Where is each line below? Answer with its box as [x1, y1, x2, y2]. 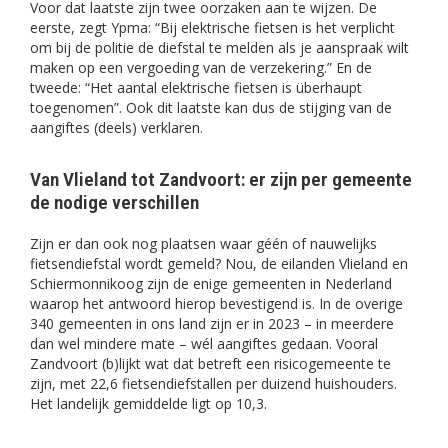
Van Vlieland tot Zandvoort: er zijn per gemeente [30, 168, 412, 192]
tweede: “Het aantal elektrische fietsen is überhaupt [30, 78, 362, 98]
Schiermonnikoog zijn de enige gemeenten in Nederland [30, 274, 392, 294]
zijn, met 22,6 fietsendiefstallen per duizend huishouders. [30, 374, 397, 394]
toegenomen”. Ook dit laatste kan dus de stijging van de [30, 98, 392, 118]
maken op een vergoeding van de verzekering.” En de [30, 58, 372, 78]
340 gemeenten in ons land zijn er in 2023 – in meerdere [30, 314, 394, 334]
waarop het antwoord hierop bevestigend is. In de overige [30, 294, 403, 314]
